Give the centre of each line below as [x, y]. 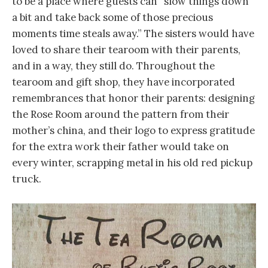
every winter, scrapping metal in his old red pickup [132, 163]
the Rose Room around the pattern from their [121, 115]
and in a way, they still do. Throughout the [113, 66]
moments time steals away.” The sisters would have [133, 34]
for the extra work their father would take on [121, 147]
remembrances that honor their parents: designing [133, 98]
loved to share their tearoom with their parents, [126, 50]
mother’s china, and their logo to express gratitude [133, 131]
